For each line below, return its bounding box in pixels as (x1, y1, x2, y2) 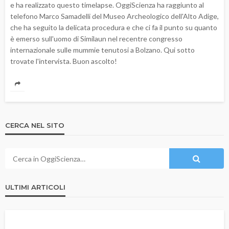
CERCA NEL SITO (5, 121, 64, 130)
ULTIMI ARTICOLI (5, 183, 65, 192)
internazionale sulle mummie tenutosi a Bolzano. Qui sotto (10, 45, 195, 55)
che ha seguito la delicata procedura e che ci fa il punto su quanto (10, 23, 217, 32)
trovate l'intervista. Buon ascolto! (10, 57, 117, 66)
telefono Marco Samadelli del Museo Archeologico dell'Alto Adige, (10, 12, 219, 21)
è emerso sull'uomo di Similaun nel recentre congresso (10, 34, 182, 43)
